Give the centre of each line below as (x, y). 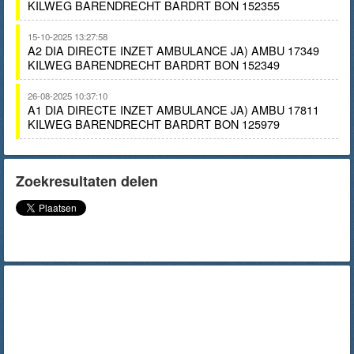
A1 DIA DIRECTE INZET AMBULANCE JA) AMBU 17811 (173, 109)
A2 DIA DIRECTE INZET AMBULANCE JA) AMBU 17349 (173, 50)
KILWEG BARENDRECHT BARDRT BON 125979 (154, 124)
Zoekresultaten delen (87, 181)
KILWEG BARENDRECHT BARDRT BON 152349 (154, 64)
